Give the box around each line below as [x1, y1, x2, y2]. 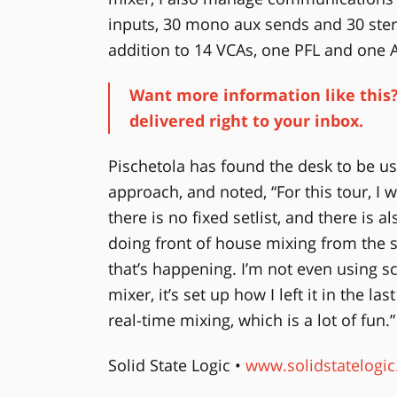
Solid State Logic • [107, 354, 245, 376]
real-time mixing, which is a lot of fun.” [107, 308, 395, 331]
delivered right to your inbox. [128, 109, 363, 131]
